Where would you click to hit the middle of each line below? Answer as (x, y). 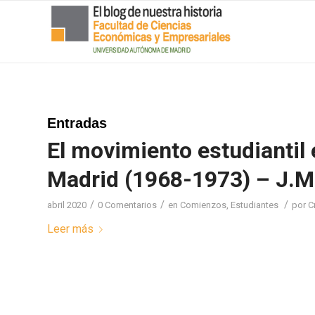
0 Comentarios (127, 205)
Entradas (77, 123)
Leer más (70, 229)
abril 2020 (67, 205)
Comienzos (203, 205)
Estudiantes (255, 205)
